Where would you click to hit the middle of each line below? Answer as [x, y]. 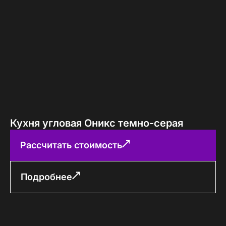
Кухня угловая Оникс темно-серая [97, 123]
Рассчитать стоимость [71, 145]
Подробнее [46, 177]
